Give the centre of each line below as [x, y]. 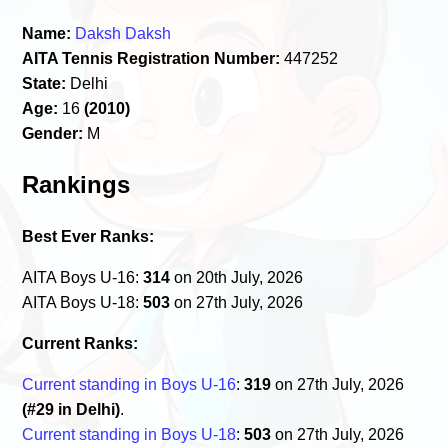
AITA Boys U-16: [83, 277]
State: [44, 83]
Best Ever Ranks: [88, 236]
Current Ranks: [80, 343]
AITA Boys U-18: [83, 302]
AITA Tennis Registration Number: [151, 58]
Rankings [76, 184]
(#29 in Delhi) [71, 409]
